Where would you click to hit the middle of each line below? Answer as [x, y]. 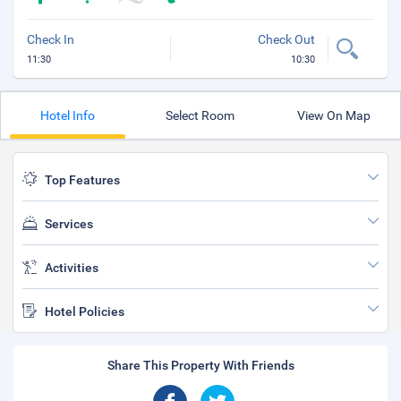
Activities [72, 268]
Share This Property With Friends [200, 365]
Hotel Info [67, 115]
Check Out [286, 39]
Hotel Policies [85, 311]
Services [69, 224]
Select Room [200, 115]
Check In [51, 39]
